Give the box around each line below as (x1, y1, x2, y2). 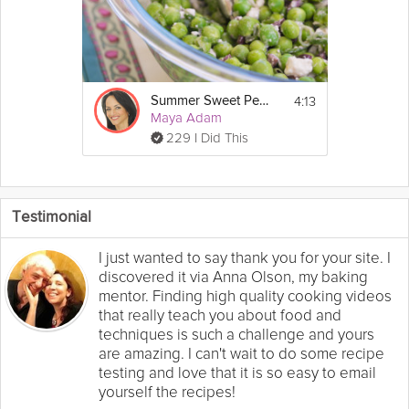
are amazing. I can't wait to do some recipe (99, 343, 384, 363)
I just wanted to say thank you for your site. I (99, 247, 391, 267)
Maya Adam (150, 109, 222, 126)
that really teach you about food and (99, 305, 341, 325)
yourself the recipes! (99, 382, 236, 402)
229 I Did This (165, 129, 248, 146)
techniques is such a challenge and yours (99, 324, 374, 344)
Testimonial (12, 209, 91, 225)
